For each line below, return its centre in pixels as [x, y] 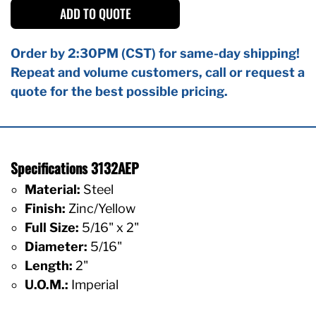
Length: [49, 265]
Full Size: [52, 227]
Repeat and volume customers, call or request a [158, 72]
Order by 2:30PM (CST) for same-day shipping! [155, 53]
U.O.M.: [47, 284]
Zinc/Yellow [101, 208]
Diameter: [56, 246]
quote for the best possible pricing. [119, 91]
